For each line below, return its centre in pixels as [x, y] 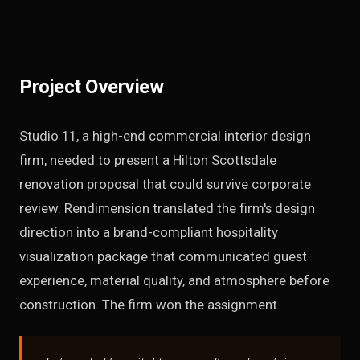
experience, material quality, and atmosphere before [174, 280]
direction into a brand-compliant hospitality [149, 232]
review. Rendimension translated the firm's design [167, 208]
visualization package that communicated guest [163, 256]
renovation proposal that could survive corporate [165, 184]
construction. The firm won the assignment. [150, 305]
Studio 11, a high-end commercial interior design [165, 136]
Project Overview [92, 87]
